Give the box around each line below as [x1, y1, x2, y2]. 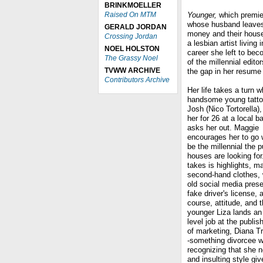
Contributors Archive [104, 76, 170, 84]
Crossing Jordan [104, 32, 157, 41]
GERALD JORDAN [104, 23, 167, 31]
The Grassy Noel [104, 54, 158, 62]
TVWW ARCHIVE [104, 66, 160, 75]
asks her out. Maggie [187, 123, 259, 132]
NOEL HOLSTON [104, 45, 160, 53]
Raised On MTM [104, 11, 156, 19]
